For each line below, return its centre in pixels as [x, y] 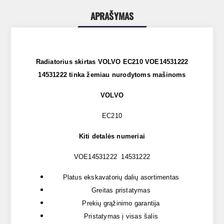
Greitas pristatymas [121, 190]
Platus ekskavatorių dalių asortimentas [121, 177]
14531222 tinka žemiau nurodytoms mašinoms [112, 75]
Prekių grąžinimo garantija [121, 203]
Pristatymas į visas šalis [121, 216]
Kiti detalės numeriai [112, 136]
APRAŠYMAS [112, 16]
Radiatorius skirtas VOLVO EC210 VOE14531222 [112, 62]
